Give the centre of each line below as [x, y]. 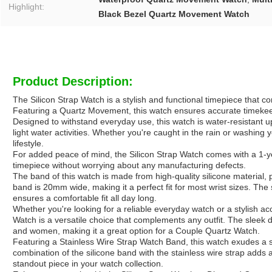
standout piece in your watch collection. [88, 264]
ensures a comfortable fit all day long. [85, 198]
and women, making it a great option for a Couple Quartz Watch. [136, 231]
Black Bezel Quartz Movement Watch [174, 14]
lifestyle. [28, 144]
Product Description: [73, 82]
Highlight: [26, 7]
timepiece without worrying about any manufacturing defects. [129, 165]
